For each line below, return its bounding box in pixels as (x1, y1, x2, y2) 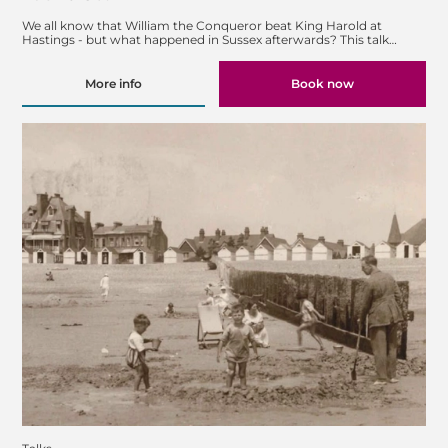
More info (84, 76, 142, 92)
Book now (291, 76, 355, 92)
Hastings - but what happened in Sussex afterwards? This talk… (22, 31, 397, 47)
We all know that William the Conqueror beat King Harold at (22, 17, 382, 33)
